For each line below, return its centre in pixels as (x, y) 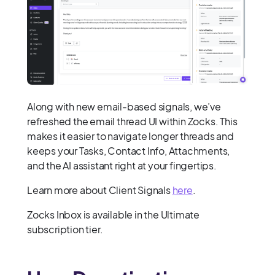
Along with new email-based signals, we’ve (124, 107)
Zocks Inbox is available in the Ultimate (114, 215)
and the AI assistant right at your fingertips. (122, 166)
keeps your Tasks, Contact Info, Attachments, (129, 151)
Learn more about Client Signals (100, 190)
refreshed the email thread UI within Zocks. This (132, 122)
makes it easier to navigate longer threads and (130, 136)
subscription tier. (65, 230)
